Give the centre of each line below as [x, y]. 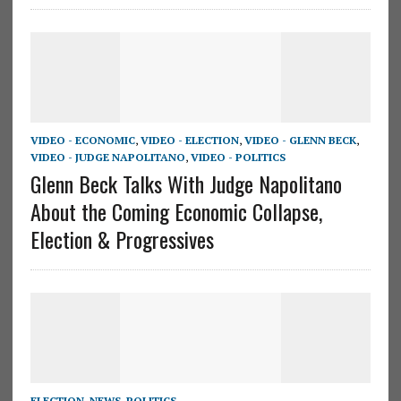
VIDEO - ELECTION [189, 140]
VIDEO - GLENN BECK [300, 140]
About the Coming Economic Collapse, [176, 211]
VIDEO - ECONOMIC [82, 140]
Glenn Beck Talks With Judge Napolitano [186, 183]
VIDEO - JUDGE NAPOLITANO [107, 157]
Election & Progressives [122, 239]
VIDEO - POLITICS [238, 157]
